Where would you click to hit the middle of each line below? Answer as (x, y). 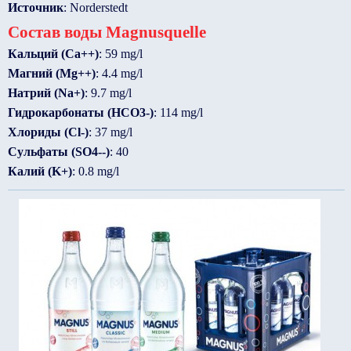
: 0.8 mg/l (96, 171)
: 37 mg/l (110, 132)
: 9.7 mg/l (108, 93)
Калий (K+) (40, 171)
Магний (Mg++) (52, 73)
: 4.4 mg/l (119, 73)
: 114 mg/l (178, 112)
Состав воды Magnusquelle (107, 32)
